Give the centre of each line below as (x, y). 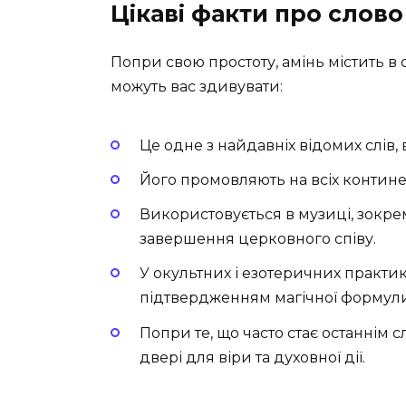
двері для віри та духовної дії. (252, 357)
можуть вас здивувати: (197, 86)
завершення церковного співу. (258, 239)
